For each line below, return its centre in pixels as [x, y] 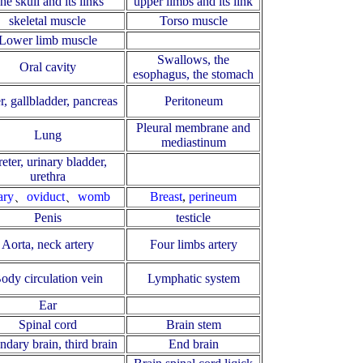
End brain [193, 344]
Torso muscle [193, 21]
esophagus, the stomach [193, 75]
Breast [166, 197]
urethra [47, 177]
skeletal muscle [47, 21]
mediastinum [193, 143]
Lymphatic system [193, 279]
